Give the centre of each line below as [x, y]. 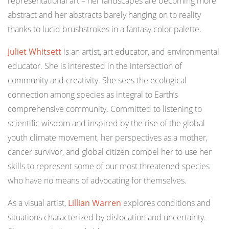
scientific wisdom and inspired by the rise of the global [106, 123]
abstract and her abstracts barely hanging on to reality [104, 15]
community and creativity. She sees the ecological [97, 81]
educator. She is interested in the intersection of [95, 66]
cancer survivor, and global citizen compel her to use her [110, 152]
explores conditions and [166, 203]
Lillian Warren [95, 203]
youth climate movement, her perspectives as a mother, [108, 138]
